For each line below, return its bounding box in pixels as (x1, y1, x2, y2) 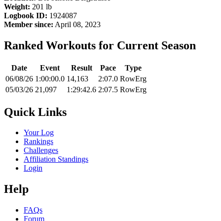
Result (71, 63, 92, 72)
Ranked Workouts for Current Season (4, 38, 196, 52)
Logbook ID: (4, 11, 47, 20)
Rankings (24, 137, 53, 146)
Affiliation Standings (24, 155, 88, 164)
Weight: (4, 2, 30, 11)
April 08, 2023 (53, 20, 101, 29)
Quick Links (4, 105, 67, 118)
